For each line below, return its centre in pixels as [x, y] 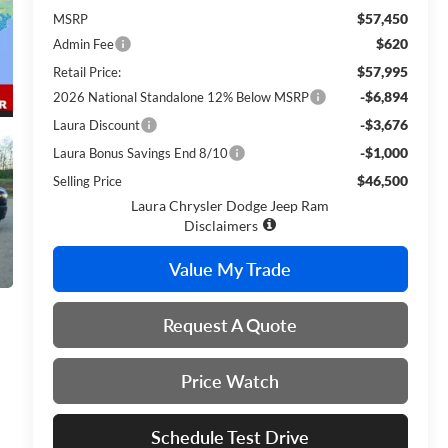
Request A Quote [230, 324]
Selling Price [87, 180]
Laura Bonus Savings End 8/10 [140, 152]
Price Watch [230, 380]
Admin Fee [83, 43]
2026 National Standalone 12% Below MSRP [180, 96]
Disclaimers [221, 225]
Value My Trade [230, 268]
